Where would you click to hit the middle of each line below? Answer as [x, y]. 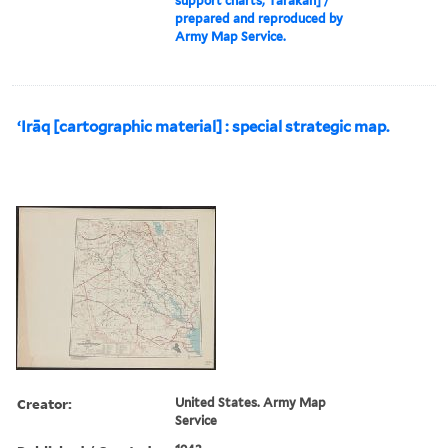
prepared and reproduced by [259, 18]
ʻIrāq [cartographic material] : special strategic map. [203, 126]
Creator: [44, 403]
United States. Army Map [251, 402]
